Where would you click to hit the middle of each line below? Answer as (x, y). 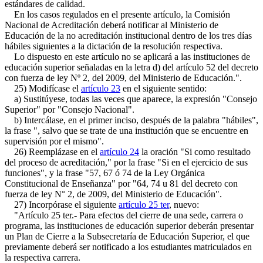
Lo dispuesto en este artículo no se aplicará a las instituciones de (127, 57)
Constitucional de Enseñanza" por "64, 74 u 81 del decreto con (121, 183)
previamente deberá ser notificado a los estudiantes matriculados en (128, 247)
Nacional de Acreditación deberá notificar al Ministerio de (112, 25)
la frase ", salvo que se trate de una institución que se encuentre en (127, 131)
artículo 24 (119, 152)
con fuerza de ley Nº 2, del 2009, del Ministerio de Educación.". (123, 78)
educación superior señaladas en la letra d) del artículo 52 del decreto (131, 67)
